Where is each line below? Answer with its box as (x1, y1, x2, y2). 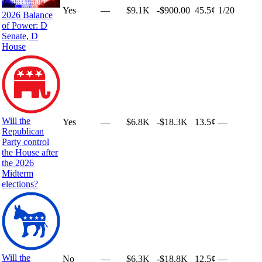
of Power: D (2, 20, 47, 31)
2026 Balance (2, 10, 53, 20)
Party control (2, 136, 49, 147)
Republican (2, 126, 44, 136)
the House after (2, 147, 58, 157)
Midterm (2, 168, 33, 178)
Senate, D (2, 31, 38, 42)
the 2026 (2, 157, 34, 168)
